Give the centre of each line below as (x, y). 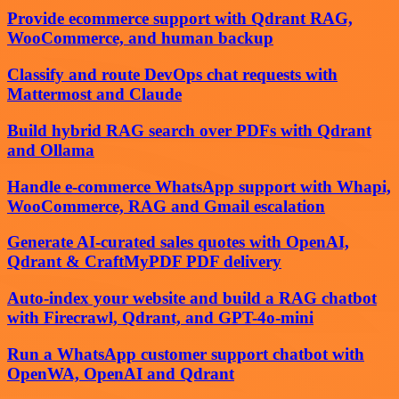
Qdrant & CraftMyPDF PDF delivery (144, 262)
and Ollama (51, 150)
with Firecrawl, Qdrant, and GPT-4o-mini (160, 317)
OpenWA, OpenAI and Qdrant (121, 373)
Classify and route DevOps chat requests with (172, 75)
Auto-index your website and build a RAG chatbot (192, 297)
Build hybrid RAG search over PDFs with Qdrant (189, 130)
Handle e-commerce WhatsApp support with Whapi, (199, 186)
